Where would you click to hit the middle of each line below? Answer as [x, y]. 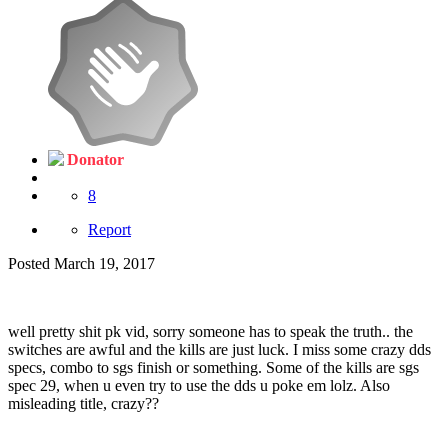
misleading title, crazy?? [85, 404]
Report [109, 230]
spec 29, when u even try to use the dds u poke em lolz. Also [199, 386]
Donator [95, 160]
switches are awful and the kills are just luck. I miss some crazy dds [219, 350]
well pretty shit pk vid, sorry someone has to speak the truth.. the [210, 332]
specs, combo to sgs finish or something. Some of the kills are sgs [213, 368]
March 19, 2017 [104, 264]
